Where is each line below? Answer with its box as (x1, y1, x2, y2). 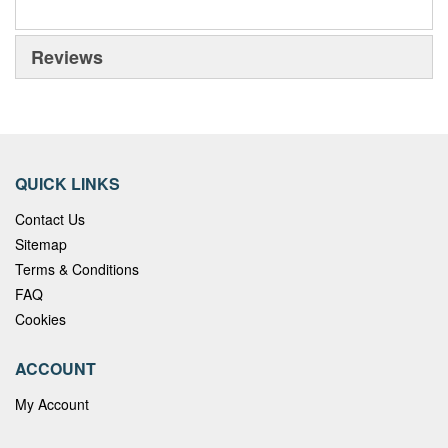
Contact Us (15, 209, 85, 229)
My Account (15, 394, 89, 414)
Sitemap (15, 234, 67, 254)
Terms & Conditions (15, 259, 139, 279)
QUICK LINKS (15, 172, 120, 195)
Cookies (15, 309, 66, 329)
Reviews (31, 44, 103, 70)
